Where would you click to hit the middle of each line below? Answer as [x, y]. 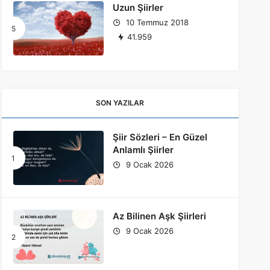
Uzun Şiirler [138, 8]
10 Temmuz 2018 [156, 22]
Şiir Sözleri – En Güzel [160, 137]
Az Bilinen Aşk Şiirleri [159, 216]
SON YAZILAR [120, 103]
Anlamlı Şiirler [143, 150]
